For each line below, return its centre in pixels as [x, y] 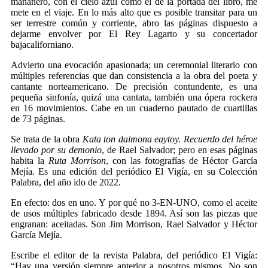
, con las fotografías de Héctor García [182, 161]
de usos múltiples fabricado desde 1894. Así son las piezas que [134, 213]
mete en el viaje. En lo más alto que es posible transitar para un [134, 12]
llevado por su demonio [56, 150]
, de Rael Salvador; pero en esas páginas [179, 150]
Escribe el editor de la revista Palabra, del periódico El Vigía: [134, 255]
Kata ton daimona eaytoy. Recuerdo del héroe [170, 139]
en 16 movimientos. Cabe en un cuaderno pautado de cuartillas [134, 108]
